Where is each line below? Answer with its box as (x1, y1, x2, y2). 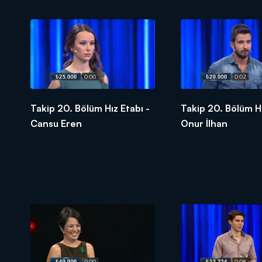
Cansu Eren (30, 118, 82, 130)
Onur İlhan (180, 118, 227, 130)
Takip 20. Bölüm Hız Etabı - (30, 102, 150, 115)
